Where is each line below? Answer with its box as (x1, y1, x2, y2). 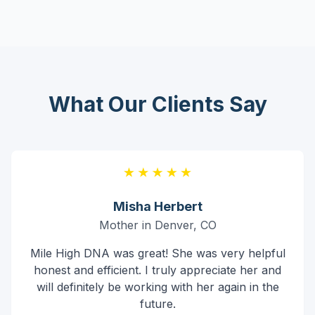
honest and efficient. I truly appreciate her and (34, 263, 281, 278)
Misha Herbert (112, 199, 202, 214)
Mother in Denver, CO (98, 218, 217, 233)
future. (139, 297, 176, 311)
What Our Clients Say (48, 91, 267, 117)
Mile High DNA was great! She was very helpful (30, 246, 285, 261)
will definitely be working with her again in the (36, 280, 279, 295)
